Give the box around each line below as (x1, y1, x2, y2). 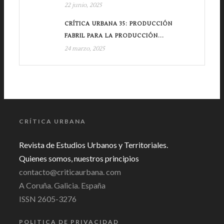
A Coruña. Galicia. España (19, 180, 105, 190)
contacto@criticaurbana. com (19, 167, 121, 177)
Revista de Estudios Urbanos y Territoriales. (19, 140, 168, 150)
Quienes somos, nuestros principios (19, 153, 139, 163)
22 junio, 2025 (64, 1, 102, 9)
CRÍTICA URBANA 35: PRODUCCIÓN (64, 20, 172, 28)
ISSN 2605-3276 (19, 194, 76, 204)
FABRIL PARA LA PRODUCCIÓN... (64, 32, 164, 40)
